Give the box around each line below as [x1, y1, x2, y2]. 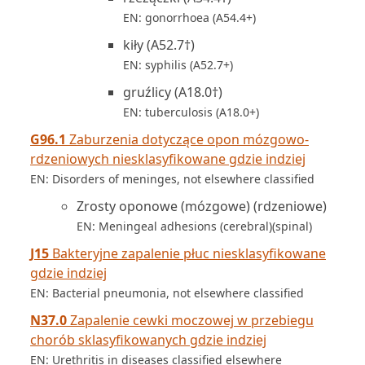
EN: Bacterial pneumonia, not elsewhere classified [30, 285, 304, 301]
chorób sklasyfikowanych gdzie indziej [30, 331, 266, 349]
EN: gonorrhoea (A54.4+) [123, 10, 256, 25]
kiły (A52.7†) [123, 36, 195, 54]
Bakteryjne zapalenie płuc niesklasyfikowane [49, 244, 326, 262]
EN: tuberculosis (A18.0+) [123, 104, 259, 120]
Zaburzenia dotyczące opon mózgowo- [66, 130, 309, 148]
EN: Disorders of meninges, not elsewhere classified [30, 171, 314, 187]
